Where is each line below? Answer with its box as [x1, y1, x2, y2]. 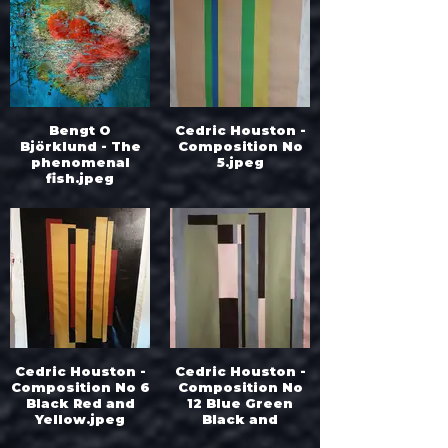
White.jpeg [197, 427, 283, 443]
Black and [202, 411, 278, 427]
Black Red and [25, 395, 135, 411]
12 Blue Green [187, 395, 293, 411]
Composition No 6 [10, 379, 150, 395]
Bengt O [49, 122, 111, 138]
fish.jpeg [46, 170, 114, 186]
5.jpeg [216, 154, 264, 170]
